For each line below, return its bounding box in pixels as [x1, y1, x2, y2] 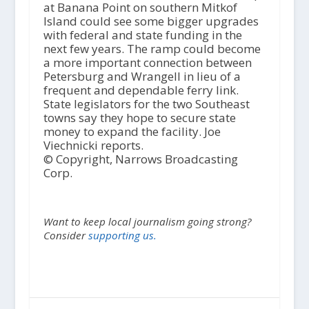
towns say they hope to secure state [43, 110, 236, 126]
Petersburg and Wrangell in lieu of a [43, 68, 241, 85]
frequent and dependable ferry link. [43, 82, 239, 99]
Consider [43, 228, 88, 243]
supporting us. [88, 228, 157, 243]
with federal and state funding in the [43, 27, 242, 43]
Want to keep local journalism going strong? [43, 215, 252, 229]
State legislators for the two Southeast [43, 96, 250, 112]
